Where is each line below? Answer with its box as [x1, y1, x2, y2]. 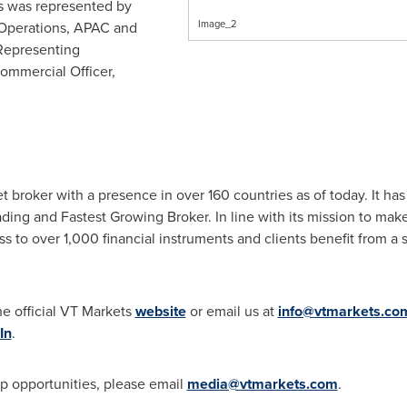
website [134, 301, 186, 322]
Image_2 [197, 16, 237, 31]
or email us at [185, 301, 278, 322]
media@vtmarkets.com [186, 373, 338, 394]
